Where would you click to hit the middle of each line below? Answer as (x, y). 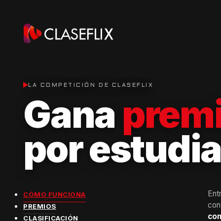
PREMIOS (40, 206)
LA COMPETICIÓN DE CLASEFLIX (91, 85)
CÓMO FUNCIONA (55, 194)
